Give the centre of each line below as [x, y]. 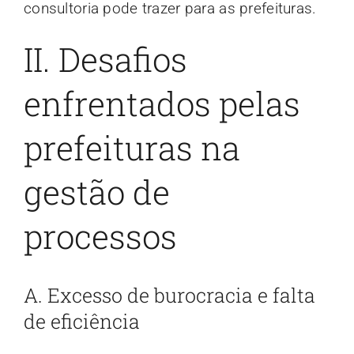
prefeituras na [132, 148]
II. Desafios [105, 59]
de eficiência [81, 321]
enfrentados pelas [162, 104]
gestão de [96, 192]
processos [100, 236]
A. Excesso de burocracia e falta [169, 295]
